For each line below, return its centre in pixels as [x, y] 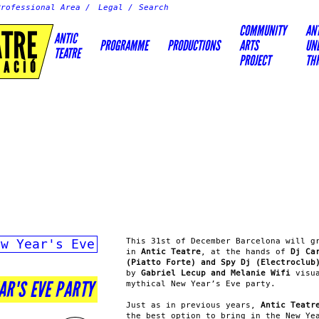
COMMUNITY [263, 31]
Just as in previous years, [193, 305]
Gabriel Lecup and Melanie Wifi [216, 273]
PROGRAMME [124, 46]
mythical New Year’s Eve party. [201, 284]
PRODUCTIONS [194, 46]
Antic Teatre [171, 252]
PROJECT [255, 61]
